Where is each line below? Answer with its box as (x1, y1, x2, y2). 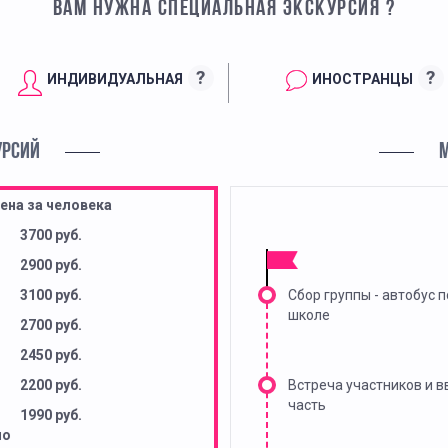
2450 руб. (19, 347, 82, 364)
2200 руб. (19, 377, 82, 394)
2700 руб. (19, 317, 82, 334)
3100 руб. (19, 287, 82, 304)
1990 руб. (19, 407, 82, 424)
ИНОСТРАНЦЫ (311, 70, 413, 87)
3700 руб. (19, 227, 82, 244)
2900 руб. (19, 257, 82, 274)
